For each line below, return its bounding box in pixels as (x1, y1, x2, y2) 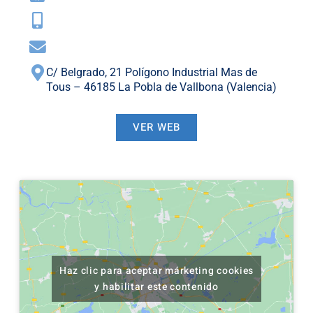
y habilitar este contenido (94, 279, 219, 295)
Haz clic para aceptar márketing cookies (59, 263, 254, 279)
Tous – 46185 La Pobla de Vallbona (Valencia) (45, 80, 277, 94)
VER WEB (133, 119, 180, 136)
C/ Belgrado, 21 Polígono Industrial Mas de (45, 66, 257, 80)
